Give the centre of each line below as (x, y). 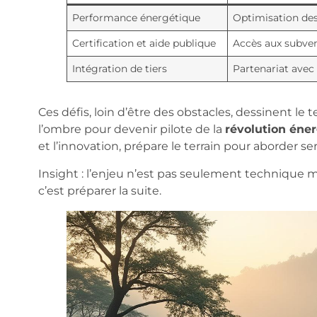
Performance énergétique (136, 18)
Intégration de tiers (119, 69)
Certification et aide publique (144, 44)
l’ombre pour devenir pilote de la (131, 129)
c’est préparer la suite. (99, 190)
